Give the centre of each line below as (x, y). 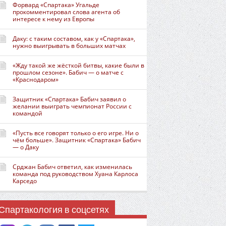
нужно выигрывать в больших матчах (69, 46)
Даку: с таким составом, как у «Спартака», (74, 39)
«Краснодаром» (36, 79)
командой (27, 113)
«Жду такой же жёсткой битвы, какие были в (78, 65)
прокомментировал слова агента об (66, 12)
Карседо (25, 181)
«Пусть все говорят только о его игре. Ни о (76, 133)
